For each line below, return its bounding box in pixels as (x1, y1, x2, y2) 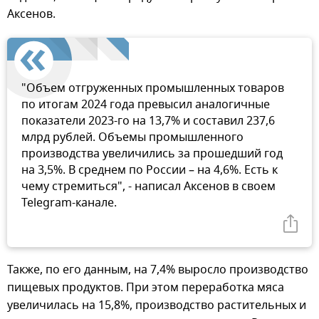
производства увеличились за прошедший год (21, 145, 283, 162)
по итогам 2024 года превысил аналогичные (21, 95, 270, 113)
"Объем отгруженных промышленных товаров (21, 79, 284, 97)
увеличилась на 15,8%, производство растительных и (7, 296, 306, 314)
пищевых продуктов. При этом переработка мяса (7, 278, 284, 296)
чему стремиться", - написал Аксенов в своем (21, 177, 276, 195)
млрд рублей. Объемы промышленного (21, 128, 244, 146)
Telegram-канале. (21, 194, 117, 211)
